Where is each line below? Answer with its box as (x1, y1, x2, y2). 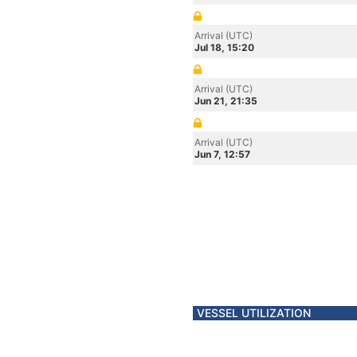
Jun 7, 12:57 (194, 148, 250, 160)
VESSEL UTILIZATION (197, 306, 311, 320)
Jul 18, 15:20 (194, 41, 254, 53)
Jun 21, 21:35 (194, 95, 257, 107)
